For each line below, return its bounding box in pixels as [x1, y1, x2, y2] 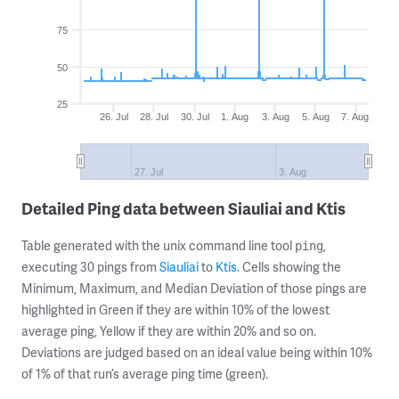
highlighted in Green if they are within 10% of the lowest [21, 301, 330, 318]
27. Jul [134, 167, 164, 177]
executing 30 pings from [21, 258, 159, 275]
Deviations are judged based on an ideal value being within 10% [21, 344, 372, 361]
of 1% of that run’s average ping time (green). [21, 365, 268, 382]
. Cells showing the [237, 258, 341, 275]
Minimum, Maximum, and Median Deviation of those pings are [21, 280, 367, 297]
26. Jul [100, 111, 129, 122]
